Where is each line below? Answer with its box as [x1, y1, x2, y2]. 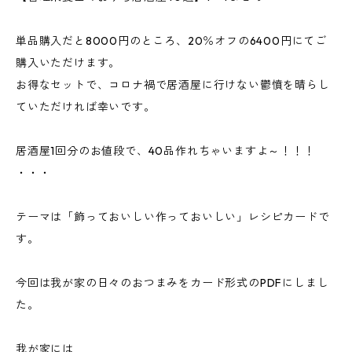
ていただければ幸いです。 [16, 100, 156, 114]
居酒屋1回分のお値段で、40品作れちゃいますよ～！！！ [16, 144, 315, 158]
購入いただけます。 [16, 56, 121, 70]
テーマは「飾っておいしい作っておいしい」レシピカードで [16, 210, 330, 224]
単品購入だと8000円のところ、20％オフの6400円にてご [16, 34, 327, 48]
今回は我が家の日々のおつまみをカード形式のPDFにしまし [16, 276, 329, 290]
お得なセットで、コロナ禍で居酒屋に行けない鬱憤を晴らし [16, 78, 330, 92]
